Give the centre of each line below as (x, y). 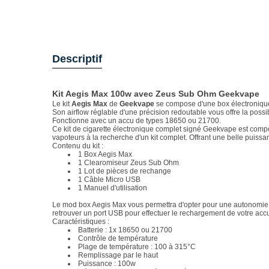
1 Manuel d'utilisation (113, 188)
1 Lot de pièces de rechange (125, 171)
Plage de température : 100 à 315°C (137, 247)
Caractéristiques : (81, 222)
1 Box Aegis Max (105, 155)
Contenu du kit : (78, 146)
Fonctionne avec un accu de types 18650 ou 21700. (137, 121)
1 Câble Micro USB (109, 180)
